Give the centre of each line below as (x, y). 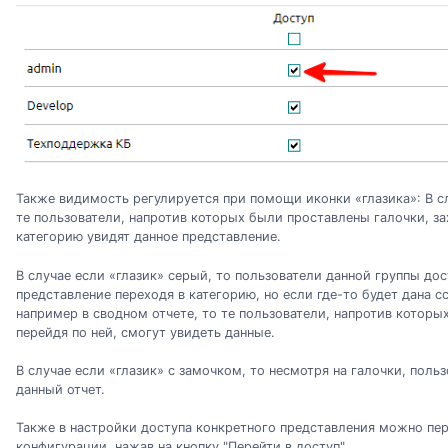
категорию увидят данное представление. (148, 237)
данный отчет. (60, 389)
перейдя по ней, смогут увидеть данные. (145, 332)
